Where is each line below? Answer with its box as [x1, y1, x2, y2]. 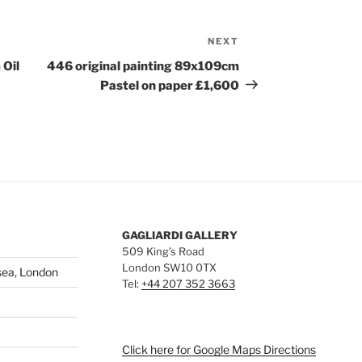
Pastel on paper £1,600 [100, 78, 240, 93]
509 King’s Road [121, 244, 204, 258]
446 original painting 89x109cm [47, 58, 240, 74]
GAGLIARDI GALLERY [121, 228, 238, 242]
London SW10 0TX [121, 260, 217, 274]
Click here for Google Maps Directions [121, 343, 316, 356]
